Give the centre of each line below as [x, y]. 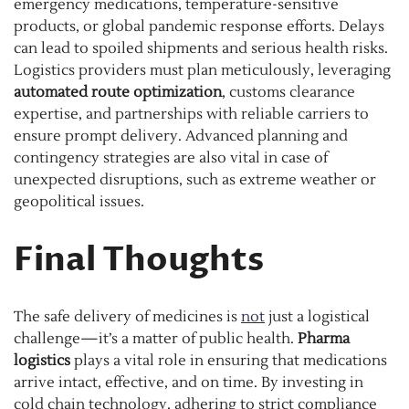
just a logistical [317, 317]
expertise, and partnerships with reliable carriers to [191, 114]
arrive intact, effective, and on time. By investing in [189, 383]
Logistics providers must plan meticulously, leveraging [202, 70]
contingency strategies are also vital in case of [171, 157]
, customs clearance [288, 92]
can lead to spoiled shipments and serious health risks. [201, 48]
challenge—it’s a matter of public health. [156, 339]
